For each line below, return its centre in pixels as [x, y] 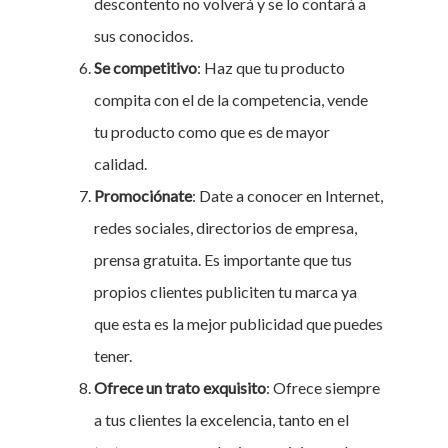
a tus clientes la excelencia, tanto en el [221, 419]
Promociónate [143, 195]
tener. [113, 355]
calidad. [120, 163]
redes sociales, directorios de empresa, [225, 227]
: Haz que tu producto [271, 67]
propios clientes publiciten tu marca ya [225, 291]
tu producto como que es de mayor [212, 131]
